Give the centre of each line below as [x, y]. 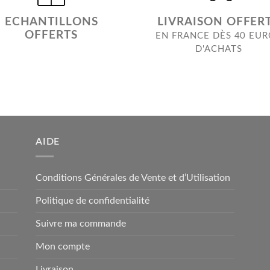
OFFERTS [52, 35]
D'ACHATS [219, 49]
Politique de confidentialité [92, 201]
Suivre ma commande [80, 224]
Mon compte [62, 247]
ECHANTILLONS [51, 22]
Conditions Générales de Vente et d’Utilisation [133, 178]
